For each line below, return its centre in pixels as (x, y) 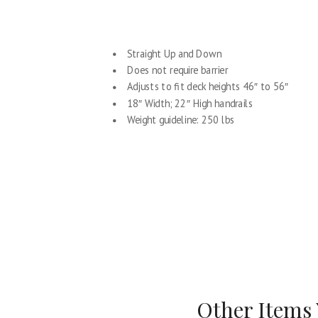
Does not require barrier (177, 70)
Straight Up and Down (174, 54)
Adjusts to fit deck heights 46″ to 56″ (208, 86)
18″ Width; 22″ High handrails (190, 103)
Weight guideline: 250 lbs (180, 120)
